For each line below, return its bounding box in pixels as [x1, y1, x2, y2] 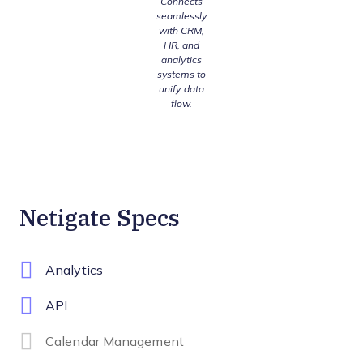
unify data [159, 83, 204, 96]
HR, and [163, 40, 200, 52]
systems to [156, 69, 207, 81]
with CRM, [158, 25, 205, 37]
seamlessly [156, 11, 207, 23]
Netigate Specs [19, 202, 180, 233]
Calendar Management [45, 335, 184, 349]
